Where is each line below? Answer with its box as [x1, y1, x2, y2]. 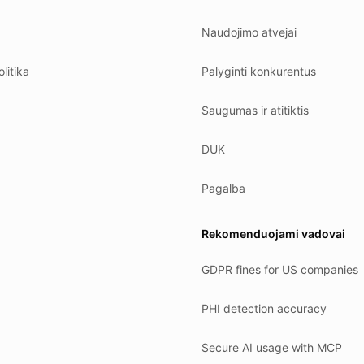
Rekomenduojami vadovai [201, 227, 345, 240]
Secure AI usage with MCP [201, 340, 342, 354]
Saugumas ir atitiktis [201, 103, 309, 117]
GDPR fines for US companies [201, 262, 358, 276]
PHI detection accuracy [201, 301, 327, 315]
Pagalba [201, 181, 245, 195]
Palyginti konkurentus [201, 64, 316, 78]
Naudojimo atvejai [201, 25, 297, 39]
